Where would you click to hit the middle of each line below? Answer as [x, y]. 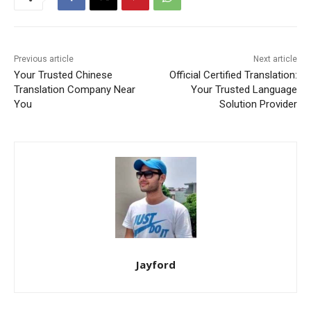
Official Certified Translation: [233, 75]
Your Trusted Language [244, 90]
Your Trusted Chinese [63, 75]
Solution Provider [258, 104]
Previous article [44, 59]
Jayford [155, 264]
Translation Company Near [75, 90]
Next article [275, 59]
